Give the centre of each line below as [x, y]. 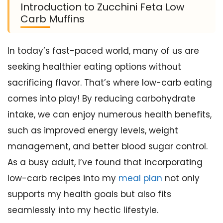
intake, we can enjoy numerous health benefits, [110, 114]
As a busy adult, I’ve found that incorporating [105, 162]
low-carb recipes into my [63, 178]
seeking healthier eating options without [94, 67]
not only [181, 178]
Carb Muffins [53, 19]
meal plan [140, 178]
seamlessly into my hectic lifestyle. [83, 210]
